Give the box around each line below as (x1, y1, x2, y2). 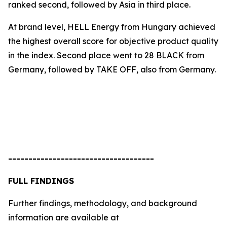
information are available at (8, 212, 119, 222)
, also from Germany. (136, 64, 216, 74)
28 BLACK (144, 50, 184, 60)
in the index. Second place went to (8, 50, 144, 60)
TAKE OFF (96, 64, 136, 74)
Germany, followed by (8, 64, 96, 74)
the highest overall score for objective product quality (8, 36, 218, 46)
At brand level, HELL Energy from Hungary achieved (8, 22, 215, 32)
